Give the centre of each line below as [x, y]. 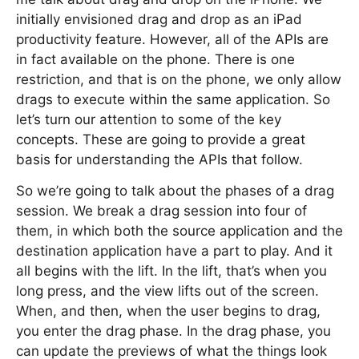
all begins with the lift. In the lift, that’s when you [171, 271]
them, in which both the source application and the [179, 231]
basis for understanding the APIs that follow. [159, 159]
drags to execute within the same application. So [173, 99]
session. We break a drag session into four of [161, 211]
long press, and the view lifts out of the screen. [167, 291]
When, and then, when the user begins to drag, [168, 311]
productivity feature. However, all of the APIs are [172, 39]
